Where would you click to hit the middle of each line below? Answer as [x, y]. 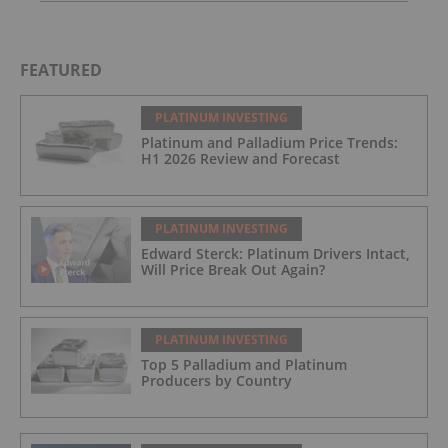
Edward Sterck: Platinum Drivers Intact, [275, 253]
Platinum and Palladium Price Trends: [269, 142]
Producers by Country [216, 380]
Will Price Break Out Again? [233, 269]
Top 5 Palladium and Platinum [244, 364]
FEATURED [61, 69]
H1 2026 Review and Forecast [240, 158]
